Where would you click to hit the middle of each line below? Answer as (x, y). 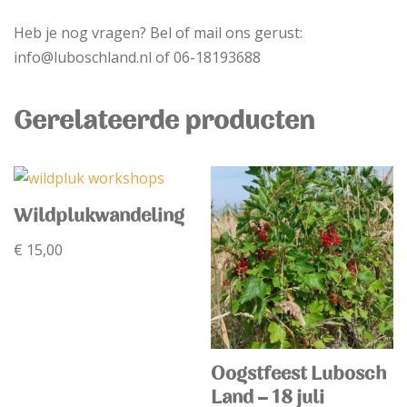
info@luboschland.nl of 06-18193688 (137, 57)
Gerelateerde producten (164, 122)
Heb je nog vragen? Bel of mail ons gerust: (158, 32)
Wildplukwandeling (99, 217)
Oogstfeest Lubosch (299, 375)
